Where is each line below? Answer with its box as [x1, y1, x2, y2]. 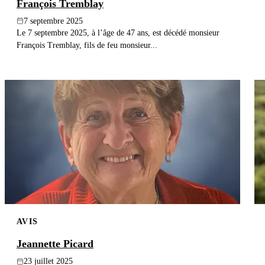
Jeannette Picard [17, 238, 93, 250]
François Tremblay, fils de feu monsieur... [17, 40, 157, 50]
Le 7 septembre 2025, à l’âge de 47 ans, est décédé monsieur [17, 27, 219, 37]
